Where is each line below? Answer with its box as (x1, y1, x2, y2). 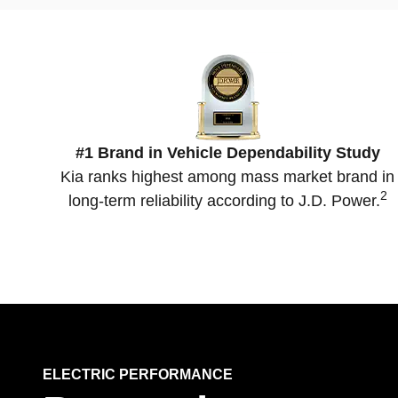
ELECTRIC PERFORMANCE (43, 367, 233, 383)
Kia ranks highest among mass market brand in (60, 168, 394, 187)
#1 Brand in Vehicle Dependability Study (75, 144, 380, 163)
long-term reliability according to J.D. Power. (68, 192, 380, 211)
